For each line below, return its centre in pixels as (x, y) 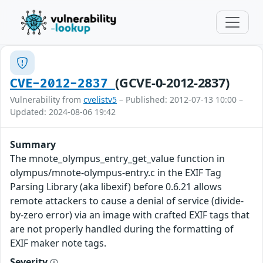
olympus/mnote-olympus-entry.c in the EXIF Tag (116, 173)
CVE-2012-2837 (63, 84)
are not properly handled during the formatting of (122, 229)
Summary (33, 144)
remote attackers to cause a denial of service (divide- (127, 201)
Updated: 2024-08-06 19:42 (63, 112)
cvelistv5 (100, 100)
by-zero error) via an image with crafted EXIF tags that (130, 215)
